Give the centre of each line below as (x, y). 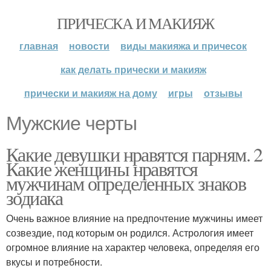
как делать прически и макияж (133, 69)
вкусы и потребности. (54, 262)
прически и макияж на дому (90, 93)
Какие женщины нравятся (102, 168)
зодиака (34, 198)
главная (39, 46)
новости (89, 46)
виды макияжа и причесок (184, 46)
